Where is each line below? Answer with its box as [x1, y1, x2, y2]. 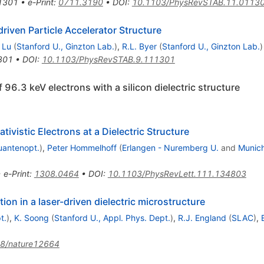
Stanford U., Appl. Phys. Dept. [54, 212, 170, 223]
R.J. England [177, 212, 226, 223]
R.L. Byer [121, 41, 157, 51]
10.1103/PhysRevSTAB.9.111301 [41, 54, 175, 64]
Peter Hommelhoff [47, 142, 117, 153]
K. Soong [14, 212, 49, 223]
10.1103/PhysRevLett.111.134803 [107, 168, 246, 179]
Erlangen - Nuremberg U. [121, 142, 219, 153]
